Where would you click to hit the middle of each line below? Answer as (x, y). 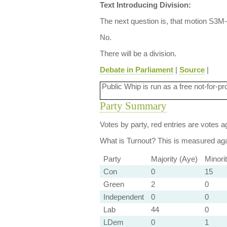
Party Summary (133, 106)
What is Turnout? (127, 141)
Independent (123, 197)
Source (192, 70)
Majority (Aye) (174, 159)
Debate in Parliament (136, 70)
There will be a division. (138, 53)
